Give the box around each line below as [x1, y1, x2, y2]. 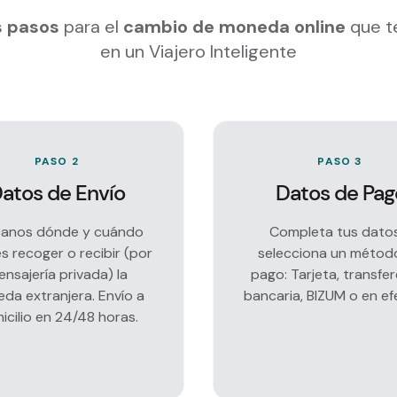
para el [64, 15, 123, 38]
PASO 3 [317, 154, 363, 168]
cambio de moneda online [123, 15, 346, 38]
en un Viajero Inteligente [100, 40, 297, 63]
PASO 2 [34, 154, 80, 168]
